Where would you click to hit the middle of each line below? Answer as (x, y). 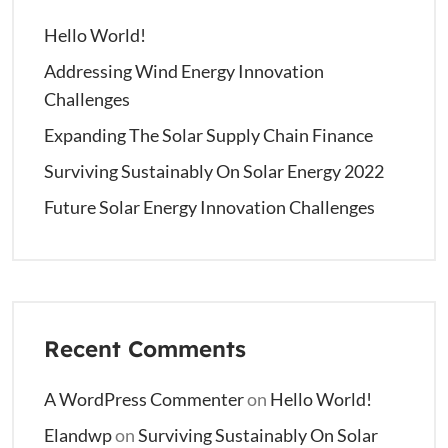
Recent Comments (145, 348)
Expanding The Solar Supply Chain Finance (208, 134)
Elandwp (78, 434)
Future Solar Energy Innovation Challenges (209, 206)
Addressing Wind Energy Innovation (184, 70)
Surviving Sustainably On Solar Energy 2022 (214, 170)
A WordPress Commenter (144, 398)
